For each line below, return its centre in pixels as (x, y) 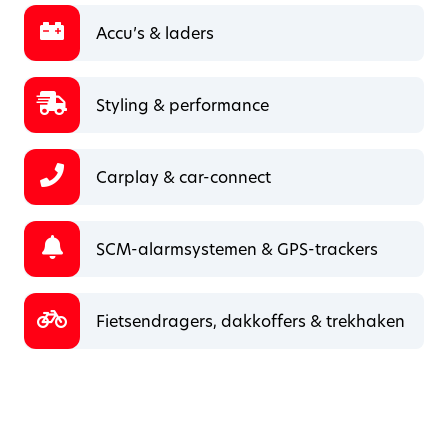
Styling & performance (182, 104)
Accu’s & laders (155, 32)
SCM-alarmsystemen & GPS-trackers (237, 248)
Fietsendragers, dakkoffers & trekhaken (250, 320)
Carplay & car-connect (183, 176)
